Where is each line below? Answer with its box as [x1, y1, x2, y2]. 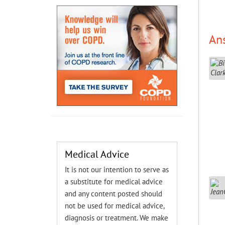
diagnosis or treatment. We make [65, 213, 169, 222]
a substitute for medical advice [65, 177, 163, 186]
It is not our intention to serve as [65, 165, 169, 174]
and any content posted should [65, 189, 163, 198]
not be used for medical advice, [65, 201, 165, 210]
